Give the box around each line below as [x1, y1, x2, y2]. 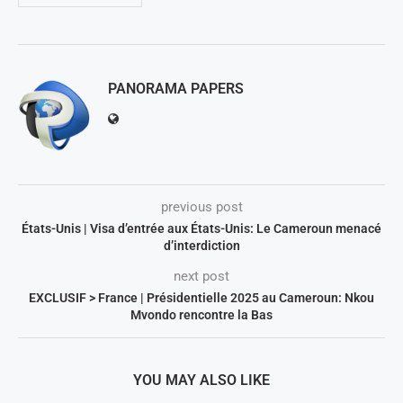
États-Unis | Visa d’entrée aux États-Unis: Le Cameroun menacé [22, 220, 381, 236]
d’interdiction [163, 237, 240, 253]
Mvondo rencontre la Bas [130, 307, 273, 322]
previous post [160, 198, 243, 215]
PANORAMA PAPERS [108, 79, 244, 97]
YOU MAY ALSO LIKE [133, 371, 270, 389]
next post [174, 267, 229, 284]
